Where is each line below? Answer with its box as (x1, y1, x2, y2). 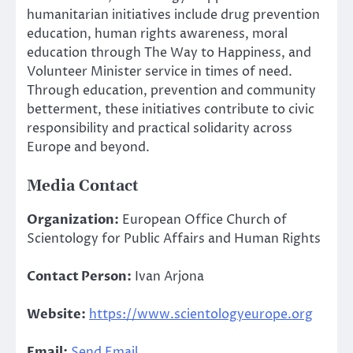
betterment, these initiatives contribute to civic (27, 100, 314, 118)
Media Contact (27, 176, 139, 195)
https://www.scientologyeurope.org (89, 306, 313, 324)
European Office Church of (119, 210, 287, 229)
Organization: (27, 210, 119, 229)
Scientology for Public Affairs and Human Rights (27, 229, 321, 247)
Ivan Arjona (132, 268, 204, 286)
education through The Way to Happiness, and (27, 43, 311, 61)
